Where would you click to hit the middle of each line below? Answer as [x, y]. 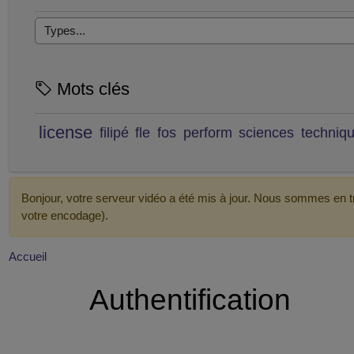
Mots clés [90, 89]
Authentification [190, 300]
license [66, 133]
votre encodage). [64, 216]
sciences [267, 132]
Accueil [28, 257]
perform [207, 132]
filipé [114, 132]
